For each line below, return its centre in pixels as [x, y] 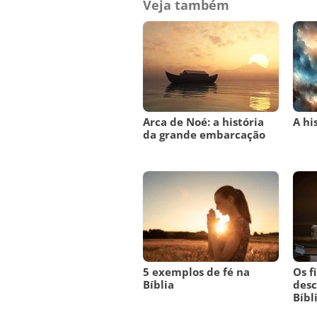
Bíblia [158, 285]
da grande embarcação [204, 135]
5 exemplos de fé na [196, 272]
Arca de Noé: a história [203, 122]
